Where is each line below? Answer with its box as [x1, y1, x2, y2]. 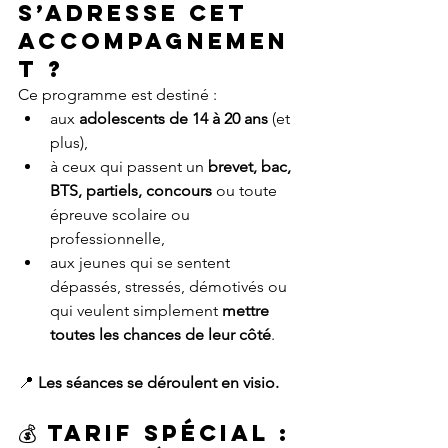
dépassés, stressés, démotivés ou [50, 277, 291, 297]
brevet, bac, [208, 157, 295, 177]
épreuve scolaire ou [50, 205, 194, 225]
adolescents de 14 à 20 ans [79, 109, 268, 129]
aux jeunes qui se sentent [50, 253, 234, 273]
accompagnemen [18, 27, 289, 56]
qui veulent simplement [50, 301, 222, 321]
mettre [222, 301, 273, 321]
